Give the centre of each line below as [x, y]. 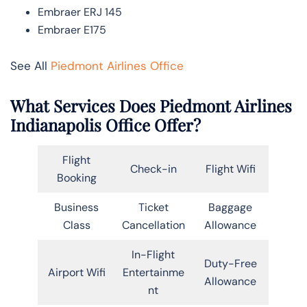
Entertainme [153, 272]
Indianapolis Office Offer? [106, 124]
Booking [76, 177]
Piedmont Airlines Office [117, 65]
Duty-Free [230, 263]
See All [30, 65]
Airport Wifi [76, 272]
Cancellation [153, 225]
